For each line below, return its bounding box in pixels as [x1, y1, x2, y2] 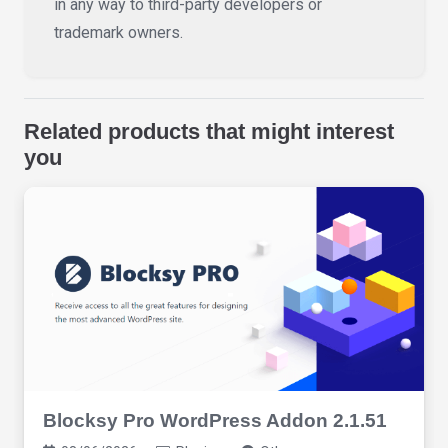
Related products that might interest [24, 119, 394, 145]
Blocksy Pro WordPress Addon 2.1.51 [43, 409, 388, 431]
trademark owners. [54, 23, 183, 43]
